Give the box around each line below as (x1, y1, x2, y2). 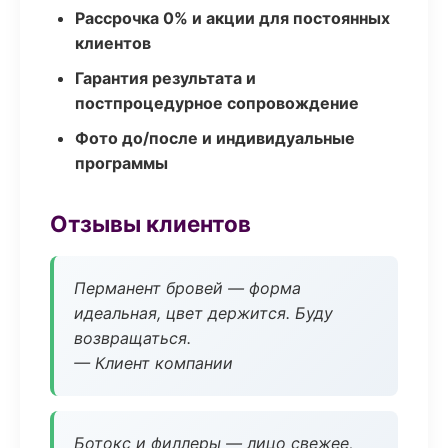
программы (75, 153, 168, 173)
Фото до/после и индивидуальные (75, 128, 355, 148)
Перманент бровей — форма (74, 278, 301, 298)
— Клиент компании (74, 353, 233, 373)
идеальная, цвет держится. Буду (74, 303, 333, 323)
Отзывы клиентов (50, 210, 251, 237)
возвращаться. (74, 328, 191, 348)
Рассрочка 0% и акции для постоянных (75, 8, 390, 28)
